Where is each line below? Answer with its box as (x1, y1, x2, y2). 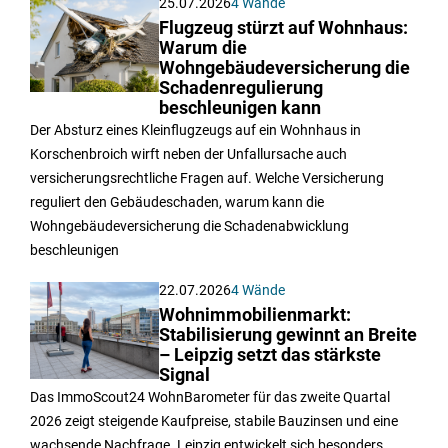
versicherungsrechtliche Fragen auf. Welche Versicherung (30, 184, 384, 201)
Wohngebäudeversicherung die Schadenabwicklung (30, 232, 349, 249)
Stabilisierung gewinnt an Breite (159, 339, 418, 360)
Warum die (159, 52, 248, 73)
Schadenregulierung (159, 92, 324, 113)
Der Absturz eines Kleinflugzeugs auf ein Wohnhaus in (30, 136, 361, 153)
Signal (159, 379, 211, 400)
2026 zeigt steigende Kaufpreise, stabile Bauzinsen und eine (30, 427, 398, 444)
